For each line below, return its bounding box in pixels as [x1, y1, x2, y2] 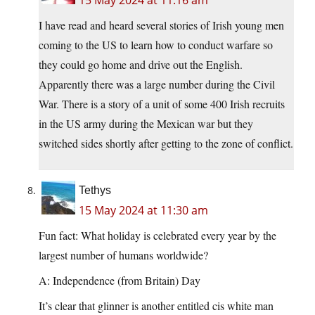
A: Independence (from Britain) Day [39, 273, 200, 288]
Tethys [79, 184, 111, 197]
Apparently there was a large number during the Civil [39, 77, 275, 92]
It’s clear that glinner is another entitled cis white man [39, 298, 274, 314]
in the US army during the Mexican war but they [39, 116, 253, 131]
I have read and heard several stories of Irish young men [39, 18, 284, 33]
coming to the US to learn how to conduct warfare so [39, 37, 273, 53]
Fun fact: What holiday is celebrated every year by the [39, 228, 276, 243]
